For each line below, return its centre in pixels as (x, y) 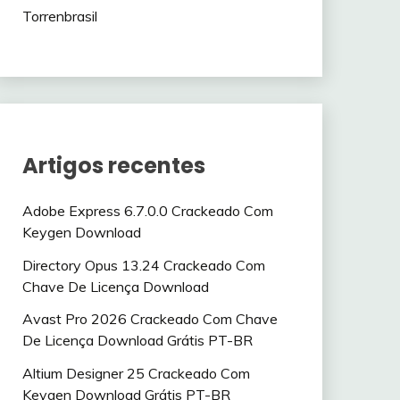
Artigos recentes (113, 165)
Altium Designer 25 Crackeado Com (136, 374)
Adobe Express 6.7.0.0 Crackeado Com (147, 210)
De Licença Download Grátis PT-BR (137, 341)
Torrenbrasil (59, 16)
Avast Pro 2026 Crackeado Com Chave (150, 319)
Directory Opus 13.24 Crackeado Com (143, 265)
